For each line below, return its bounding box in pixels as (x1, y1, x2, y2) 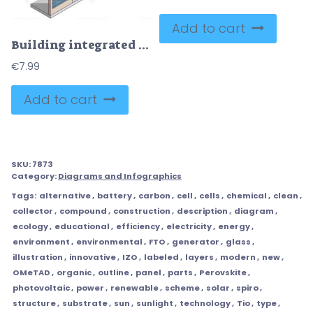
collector (13, 205, 53, 217)
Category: (11, 170, 58, 182)
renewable (110, 282, 159, 293)
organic (57, 266, 92, 278)
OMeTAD (13, 266, 50, 278)
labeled (144, 251, 179, 263)
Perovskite (199, 266, 247, 278)
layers (185, 251, 214, 263)
